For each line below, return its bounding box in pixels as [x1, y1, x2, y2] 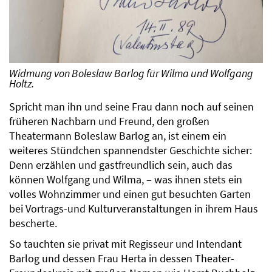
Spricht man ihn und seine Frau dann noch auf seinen [9, 100, 254, 114]
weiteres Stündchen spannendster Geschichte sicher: [9, 144, 252, 158]
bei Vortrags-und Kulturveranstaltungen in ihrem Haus [9, 202, 258, 216]
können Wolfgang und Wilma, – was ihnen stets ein [9, 173, 242, 187]
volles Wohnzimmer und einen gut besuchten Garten [9, 188, 251, 202]
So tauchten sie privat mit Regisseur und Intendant [9, 237, 242, 251]
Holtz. [9, 77, 34, 91]
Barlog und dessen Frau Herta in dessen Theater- [9, 252, 234, 266]
